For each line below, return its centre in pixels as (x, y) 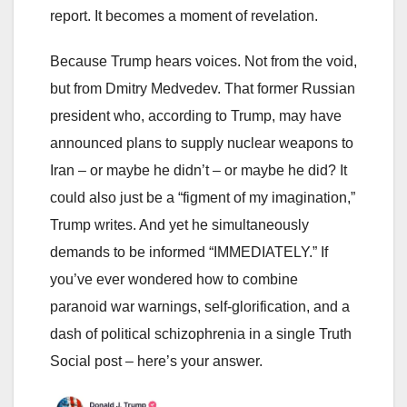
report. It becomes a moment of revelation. (184, 16)
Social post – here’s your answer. (156, 362)
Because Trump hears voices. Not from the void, (203, 62)
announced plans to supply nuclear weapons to (202, 144)
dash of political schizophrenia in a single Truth (201, 334)
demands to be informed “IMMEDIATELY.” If (189, 253)
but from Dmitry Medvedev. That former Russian (203, 89)
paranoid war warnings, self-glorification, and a (200, 307)
